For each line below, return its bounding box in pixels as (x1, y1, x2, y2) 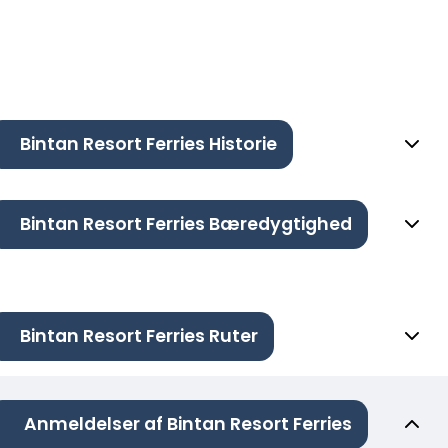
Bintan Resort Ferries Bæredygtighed (20, 212, 352, 237)
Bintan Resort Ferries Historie (20, 132, 277, 157)
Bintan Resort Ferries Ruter (20, 324, 258, 349)
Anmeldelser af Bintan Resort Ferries (24, 412, 352, 437)
